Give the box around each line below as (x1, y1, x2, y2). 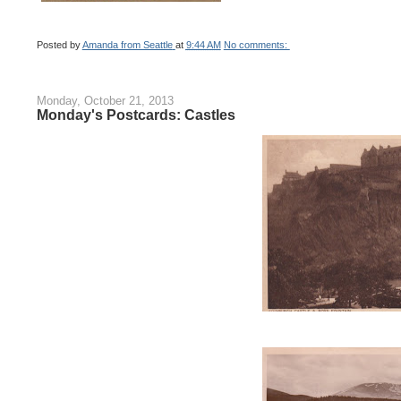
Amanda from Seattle (81, 39, 173, 51)
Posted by (36, 39, 82, 51)
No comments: (223, 39, 290, 51)
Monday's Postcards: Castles (36, 106, 235, 123)
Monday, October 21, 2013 (36, 93, 174, 107)
